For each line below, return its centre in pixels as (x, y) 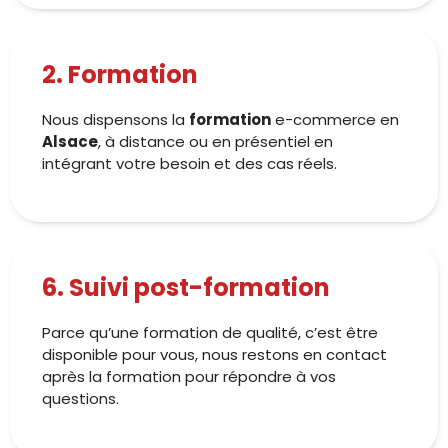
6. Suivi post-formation (186, 287)
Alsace (70, 141)
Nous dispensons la (115, 119)
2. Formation (120, 74)
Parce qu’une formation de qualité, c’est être (210, 332)
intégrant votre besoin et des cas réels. (189, 163)
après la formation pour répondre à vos (189, 376)
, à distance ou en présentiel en (215, 141)
